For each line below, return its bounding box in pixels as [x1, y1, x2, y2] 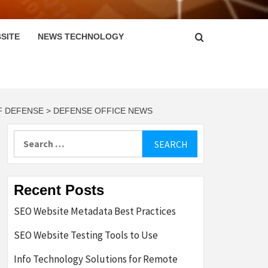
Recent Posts [14, 182, 104, 199]
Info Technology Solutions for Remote [14, 252, 178, 266]
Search [13, 131, 43, 144]
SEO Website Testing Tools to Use [14, 229, 158, 242]
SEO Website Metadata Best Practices [14, 205, 176, 218]
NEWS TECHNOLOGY [38, 32, 124, 42]
